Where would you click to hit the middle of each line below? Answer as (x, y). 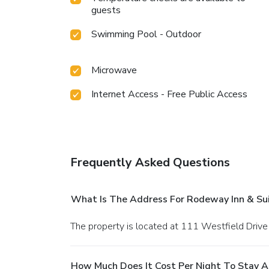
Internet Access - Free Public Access (169, 95)
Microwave (114, 71)
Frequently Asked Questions (150, 163)
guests (106, 11)
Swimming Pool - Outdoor (146, 35)
